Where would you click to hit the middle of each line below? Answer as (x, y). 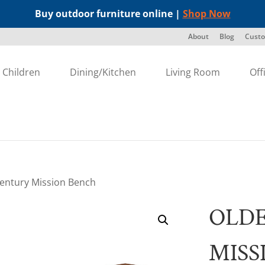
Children (22, 72)
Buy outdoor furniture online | (109, 14)
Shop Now (206, 14)
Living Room (193, 72)
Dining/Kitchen (103, 72)
